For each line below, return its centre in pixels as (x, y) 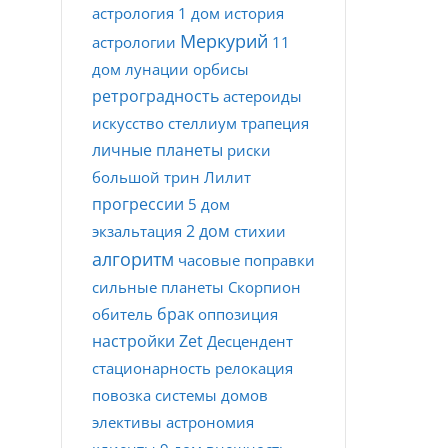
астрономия (210, 422)
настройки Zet (147, 341)
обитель (122, 314)
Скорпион (264, 287)
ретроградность (155, 96)
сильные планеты (158, 287)
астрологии (134, 42)
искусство (128, 123)
